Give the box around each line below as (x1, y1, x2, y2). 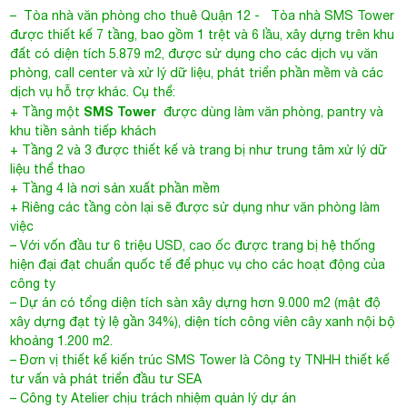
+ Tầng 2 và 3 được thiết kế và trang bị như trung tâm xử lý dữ (10, 143, 388, 157)
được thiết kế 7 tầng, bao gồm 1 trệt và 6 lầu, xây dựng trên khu (10, 27, 395, 42)
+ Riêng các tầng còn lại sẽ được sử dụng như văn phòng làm (10, 200, 381, 214)
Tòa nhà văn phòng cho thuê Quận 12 (24, 8, 255, 23)
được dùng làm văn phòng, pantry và (160, 104, 384, 119)
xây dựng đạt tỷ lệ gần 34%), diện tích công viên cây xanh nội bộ (10, 314, 396, 329)
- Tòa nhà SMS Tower (254, 8, 395, 23)
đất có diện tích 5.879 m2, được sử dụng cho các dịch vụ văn (10, 46, 379, 61)
